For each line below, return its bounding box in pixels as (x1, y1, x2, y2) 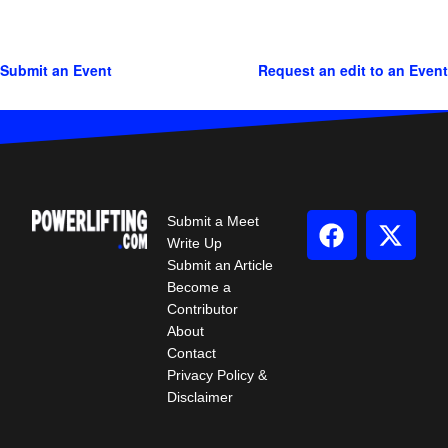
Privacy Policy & (166, 367, 267, 384)
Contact (166, 345, 216, 362)
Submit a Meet (166, 213, 259, 230)
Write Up (166, 235, 222, 252)
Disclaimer (166, 389, 233, 406)
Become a (166, 279, 231, 296)
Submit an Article (166, 257, 273, 274)
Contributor (166, 301, 238, 318)
